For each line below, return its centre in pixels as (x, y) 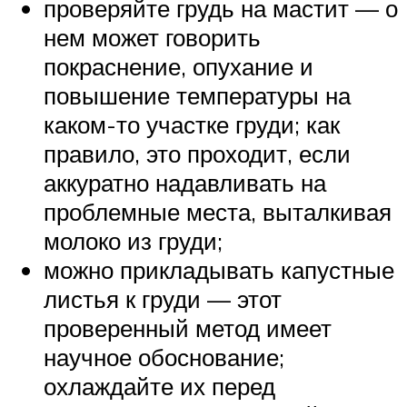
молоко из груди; (133, 240)
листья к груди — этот (163, 298)
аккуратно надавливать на (185, 182)
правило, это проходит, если (197, 153)
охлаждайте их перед (159, 386)
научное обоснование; (164, 357)
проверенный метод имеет (188, 328)
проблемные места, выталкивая (218, 211)
